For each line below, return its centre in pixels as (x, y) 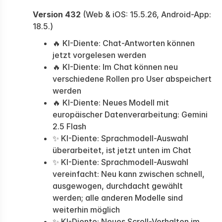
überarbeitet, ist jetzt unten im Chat (122, 150)
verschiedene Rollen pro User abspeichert (132, 79)
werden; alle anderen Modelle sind (118, 198)
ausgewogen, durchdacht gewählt (118, 186)
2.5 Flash (69, 126)
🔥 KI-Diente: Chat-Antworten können (124, 43)
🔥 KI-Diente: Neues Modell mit (111, 103)
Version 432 (57, 14)
